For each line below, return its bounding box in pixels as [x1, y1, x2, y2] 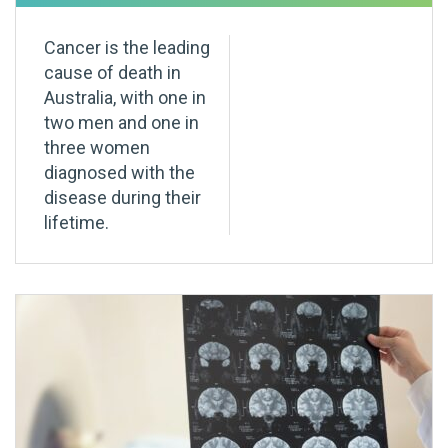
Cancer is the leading [44, 37, 210, 59]
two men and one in [44, 112, 199, 134]
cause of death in [44, 62, 181, 84]
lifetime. [44, 212, 109, 234]
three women [44, 137, 150, 159]
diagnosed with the [44, 162, 195, 184]
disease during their [44, 187, 201, 209]
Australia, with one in [44, 87, 206, 109]
